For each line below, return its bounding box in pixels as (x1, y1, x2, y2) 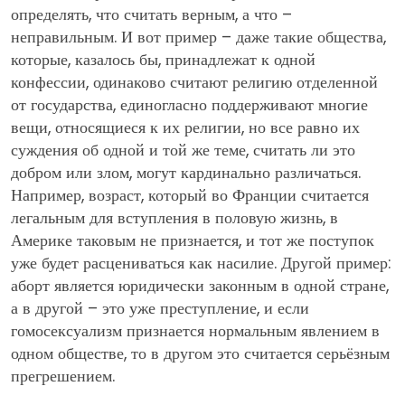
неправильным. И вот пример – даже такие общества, (11, 25, 386, 48)
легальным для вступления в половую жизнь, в (11, 206, 338, 229)
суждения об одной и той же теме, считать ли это (11, 138, 355, 161)
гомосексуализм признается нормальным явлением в (11, 319, 380, 342)
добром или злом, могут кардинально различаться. (11, 161, 361, 184)
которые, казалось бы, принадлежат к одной (11, 48, 316, 71)
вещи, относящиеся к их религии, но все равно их (11, 116, 360, 138)
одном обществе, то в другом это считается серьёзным (11, 342, 390, 364)
